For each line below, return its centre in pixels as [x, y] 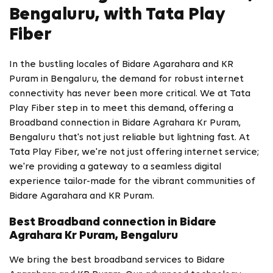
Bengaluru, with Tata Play [117, 15]
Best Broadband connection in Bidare [113, 223]
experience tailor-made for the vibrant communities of [132, 182]
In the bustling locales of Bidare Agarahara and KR [121, 65]
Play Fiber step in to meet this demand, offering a [121, 109]
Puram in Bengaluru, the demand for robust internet [126, 80]
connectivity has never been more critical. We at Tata [130, 94]
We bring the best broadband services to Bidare [117, 260]
